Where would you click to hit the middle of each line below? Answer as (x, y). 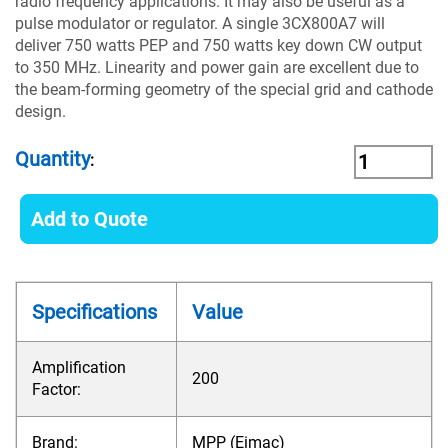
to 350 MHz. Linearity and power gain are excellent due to (217, 67)
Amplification (79, 367)
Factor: (56, 389)
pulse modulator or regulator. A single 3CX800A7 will (200, 23)
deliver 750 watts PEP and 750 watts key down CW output (218, 45)
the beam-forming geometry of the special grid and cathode (224, 89)
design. (40, 111)
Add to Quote (89, 219)
